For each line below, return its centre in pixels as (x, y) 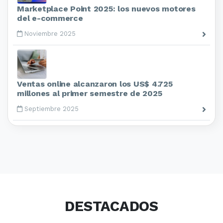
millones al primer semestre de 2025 (90, 93)
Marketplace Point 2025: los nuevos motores (106, 8)
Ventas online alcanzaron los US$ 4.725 (95, 84)
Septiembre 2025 (51, 109)
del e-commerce (50, 18)
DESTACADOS (111, 206)
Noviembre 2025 (49, 33)
